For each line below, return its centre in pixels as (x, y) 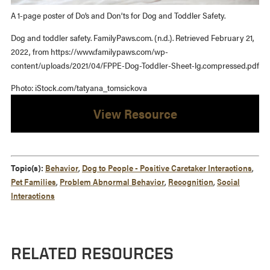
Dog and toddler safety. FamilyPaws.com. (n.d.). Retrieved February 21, (132, 37)
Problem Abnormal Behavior (112, 181)
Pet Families (33, 181)
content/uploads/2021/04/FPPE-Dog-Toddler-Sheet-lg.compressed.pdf (135, 65)
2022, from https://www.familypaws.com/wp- (89, 51)
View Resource (135, 113)
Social (228, 181)
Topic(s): (27, 167)
